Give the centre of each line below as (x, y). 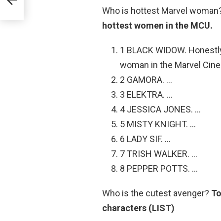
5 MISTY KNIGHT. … (158, 124)
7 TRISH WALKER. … (159, 153)
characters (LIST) (138, 208)
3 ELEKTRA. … (146, 94)
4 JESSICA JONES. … (160, 109)
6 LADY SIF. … (145, 139)
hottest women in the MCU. (157, 25)
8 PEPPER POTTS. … (159, 168)
